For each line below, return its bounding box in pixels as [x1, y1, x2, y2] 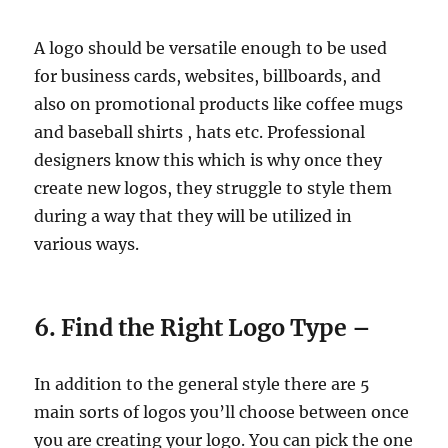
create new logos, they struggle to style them [34, 177, 393, 198]
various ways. [34, 233, 140, 254]
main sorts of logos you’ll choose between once [34, 401, 410, 422]
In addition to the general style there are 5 [34, 373, 371, 394]
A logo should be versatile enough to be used [34, 37, 388, 58]
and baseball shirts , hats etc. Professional [34, 121, 366, 142]
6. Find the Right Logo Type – [34, 312, 372, 342]
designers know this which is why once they [34, 149, 383, 170]
